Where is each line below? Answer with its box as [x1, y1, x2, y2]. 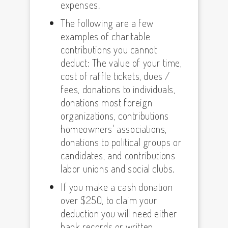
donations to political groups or [61, 135, 182, 149]
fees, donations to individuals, [61, 82, 176, 96]
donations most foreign [61, 96, 153, 109]
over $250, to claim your [61, 193, 157, 207]
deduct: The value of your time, [61, 56, 182, 69]
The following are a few [61, 16, 154, 30]
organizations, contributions [61, 109, 169, 122]
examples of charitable [61, 30, 151, 43]
